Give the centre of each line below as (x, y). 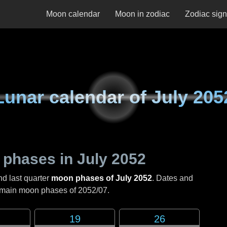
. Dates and (173, 178)
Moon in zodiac (142, 14)
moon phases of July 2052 (102, 178)
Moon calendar (73, 14)
